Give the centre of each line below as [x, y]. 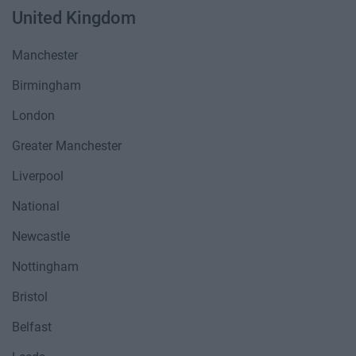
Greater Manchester [67, 146]
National [36, 206]
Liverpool [38, 176]
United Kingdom [74, 18]
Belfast [32, 327]
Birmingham [46, 85]
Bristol [30, 297]
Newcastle [41, 236]
